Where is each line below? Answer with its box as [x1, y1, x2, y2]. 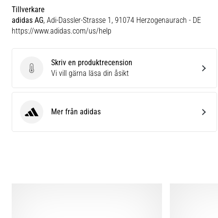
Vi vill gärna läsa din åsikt [51, 69, 129, 78]
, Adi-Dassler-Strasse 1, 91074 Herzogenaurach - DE [43, 16, 201, 25]
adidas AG [12, 16, 43, 25]
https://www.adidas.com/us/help [12, 26, 111, 36]
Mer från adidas [51, 107, 101, 116]
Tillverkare [12, 5, 45, 14]
